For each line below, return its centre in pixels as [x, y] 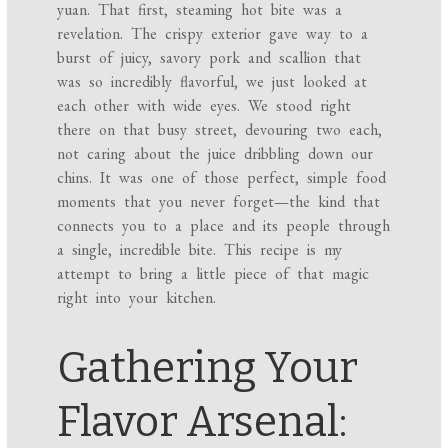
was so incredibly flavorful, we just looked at [212, 82]
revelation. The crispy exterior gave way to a [213, 34]
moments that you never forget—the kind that [219, 202]
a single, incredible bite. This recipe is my [200, 250]
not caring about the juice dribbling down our [215, 154]
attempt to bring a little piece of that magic [213, 274]
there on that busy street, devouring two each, [220, 130]
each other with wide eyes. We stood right [204, 106]
